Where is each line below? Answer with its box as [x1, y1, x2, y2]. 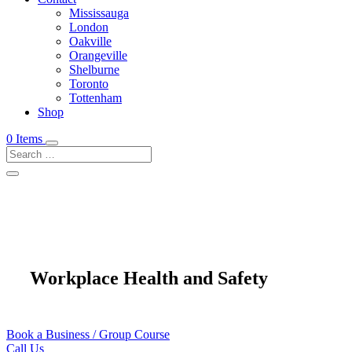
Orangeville [69, 49, 127, 62]
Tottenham [69, 91, 122, 104]
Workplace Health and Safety [30, 268, 268, 288]
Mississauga [69, 6, 129, 20]
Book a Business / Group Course [6, 328, 170, 341]
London [69, 20, 108, 34]
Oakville [69, 35, 112, 48]
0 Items [6, 132, 42, 145]
